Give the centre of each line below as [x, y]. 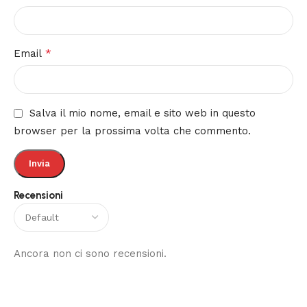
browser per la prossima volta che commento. [132, 131]
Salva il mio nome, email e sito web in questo [143, 113]
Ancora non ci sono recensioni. [90, 253]
